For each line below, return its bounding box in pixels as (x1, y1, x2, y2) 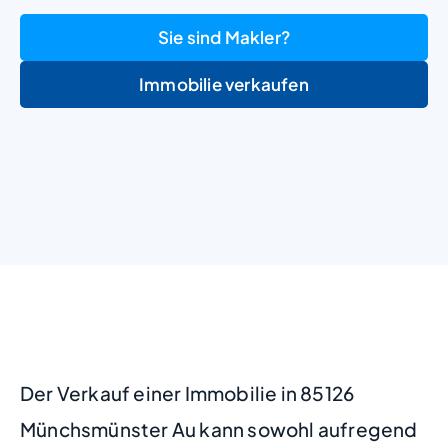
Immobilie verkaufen (139, 72, 309, 95)
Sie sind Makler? (157, 25, 291, 48)
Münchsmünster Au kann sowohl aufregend (20, 416, 418, 441)
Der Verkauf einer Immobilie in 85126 (20, 380, 355, 405)
